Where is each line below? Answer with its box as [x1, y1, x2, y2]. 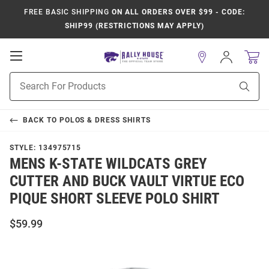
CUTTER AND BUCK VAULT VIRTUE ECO [10, 172, 244, 190]
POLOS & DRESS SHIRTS [59, 116, 151, 124]
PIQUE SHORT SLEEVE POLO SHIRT [10, 190, 220, 207]
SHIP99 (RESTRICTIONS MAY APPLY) [65, 22, 204, 30]
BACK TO [22, 116, 59, 124]
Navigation [22, 73, 76, 85]
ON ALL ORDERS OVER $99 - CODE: [109, 8, 245, 16]
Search [10, 86, 35, 95]
